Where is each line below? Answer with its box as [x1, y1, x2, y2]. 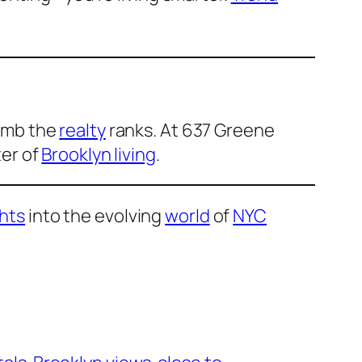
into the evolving [25, 204, 166, 229]
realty [59, 118, 106, 143]
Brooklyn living [41, 142, 156, 167]
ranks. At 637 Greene [105, 118, 275, 143]
